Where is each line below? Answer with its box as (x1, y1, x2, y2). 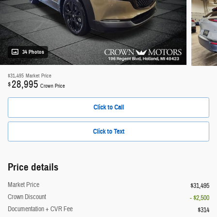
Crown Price (40, 83, 65, 90)
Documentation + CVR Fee (8, 205, 73, 214)
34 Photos (22, 49, 44, 56)
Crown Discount (8, 193, 46, 202)
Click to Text (93, 127, 124, 136)
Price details (8, 161, 59, 174)
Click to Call (93, 103, 124, 112)
